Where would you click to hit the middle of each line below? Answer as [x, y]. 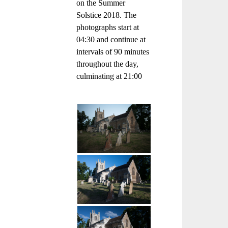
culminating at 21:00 [109, 76]
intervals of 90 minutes [112, 52]
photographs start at [107, 27]
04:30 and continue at [111, 40]
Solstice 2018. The [106, 15]
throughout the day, [107, 64]
